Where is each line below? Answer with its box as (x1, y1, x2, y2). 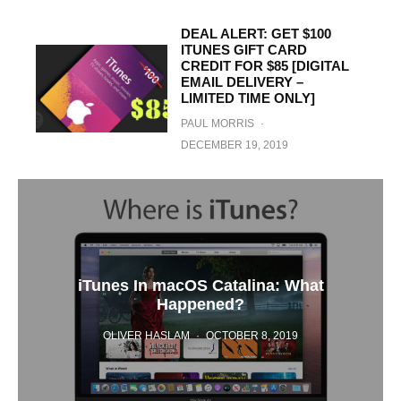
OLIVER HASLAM (103, 328, 190, 342)
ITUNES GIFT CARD (180, 41, 307, 57)
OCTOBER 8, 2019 (206, 328, 298, 342)
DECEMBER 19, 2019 (180, 138, 288, 151)
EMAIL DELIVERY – (180, 73, 303, 90)
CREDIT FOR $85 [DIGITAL (180, 57, 349, 73)
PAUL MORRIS (180, 116, 254, 130)
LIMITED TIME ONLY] (180, 90, 315, 106)
